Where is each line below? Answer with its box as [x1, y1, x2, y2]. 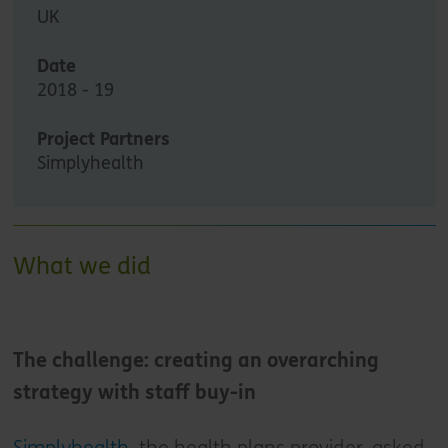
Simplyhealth [36, 151, 144, 174]
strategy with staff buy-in [12, 380, 256, 404]
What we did [12, 251, 151, 281]
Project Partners [36, 127, 170, 150]
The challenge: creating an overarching [12, 348, 379, 372]
